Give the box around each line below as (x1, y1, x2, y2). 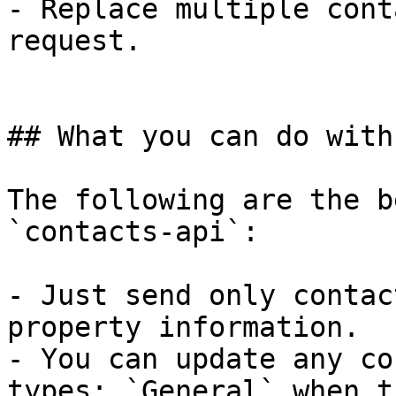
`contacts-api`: (7, 216, 259, 247)
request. (7, 25, 141, 57)
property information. (7, 311, 360, 343)
